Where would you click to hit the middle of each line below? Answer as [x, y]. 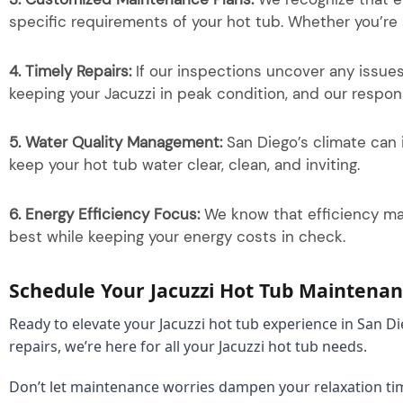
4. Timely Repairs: [70, 71]
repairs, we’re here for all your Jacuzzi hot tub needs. [188, 347]
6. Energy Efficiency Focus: [104, 215]
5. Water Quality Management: [116, 143]
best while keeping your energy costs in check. [177, 237]
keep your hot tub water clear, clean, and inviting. [184, 165]
